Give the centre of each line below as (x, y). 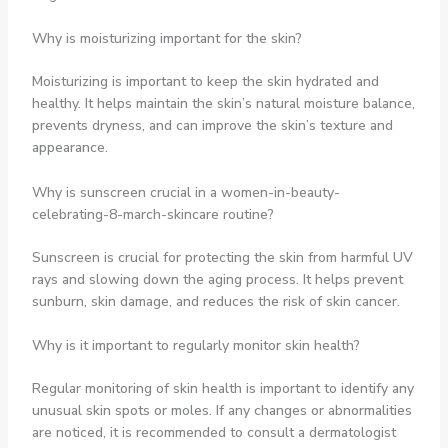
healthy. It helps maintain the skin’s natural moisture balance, (223, 104)
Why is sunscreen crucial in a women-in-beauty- (185, 192)
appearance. (69, 148)
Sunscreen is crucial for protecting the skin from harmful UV (222, 257)
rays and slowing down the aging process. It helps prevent (217, 279)
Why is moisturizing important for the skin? (166, 39)
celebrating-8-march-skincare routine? (152, 214)
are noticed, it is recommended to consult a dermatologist (213, 432)
